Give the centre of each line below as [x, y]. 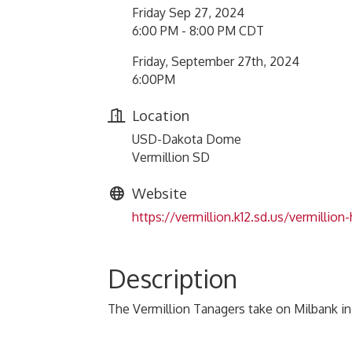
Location [161, 115]
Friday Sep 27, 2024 [188, 13]
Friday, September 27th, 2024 [216, 61]
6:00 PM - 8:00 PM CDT [198, 31]
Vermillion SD [171, 157]
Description [172, 279]
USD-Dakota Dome [187, 139]
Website [159, 193]
